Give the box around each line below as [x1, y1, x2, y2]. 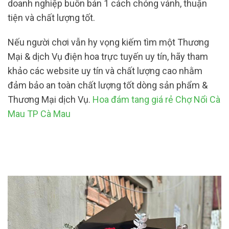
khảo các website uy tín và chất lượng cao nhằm [8, 65, 202, 76]
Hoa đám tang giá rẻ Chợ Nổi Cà [93, 94, 220, 105]
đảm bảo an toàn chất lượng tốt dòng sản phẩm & [8, 79, 208, 90]
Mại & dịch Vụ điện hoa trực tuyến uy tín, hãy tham [8, 51, 208, 62]
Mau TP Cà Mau [8, 108, 71, 119]
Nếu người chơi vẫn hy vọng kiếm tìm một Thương [8, 36, 209, 48]
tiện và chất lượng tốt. [8, 12, 95, 24]
